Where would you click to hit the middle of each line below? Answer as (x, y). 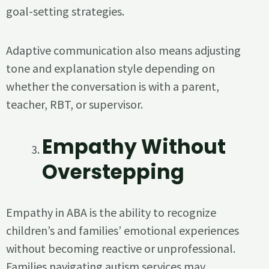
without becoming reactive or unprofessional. (121, 248)
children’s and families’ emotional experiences (122, 230)
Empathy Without (134, 147)
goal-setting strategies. (65, 11)
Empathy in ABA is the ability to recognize (111, 212)
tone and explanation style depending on (110, 68)
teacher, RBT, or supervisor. (74, 104)
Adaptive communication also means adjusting (123, 50)
